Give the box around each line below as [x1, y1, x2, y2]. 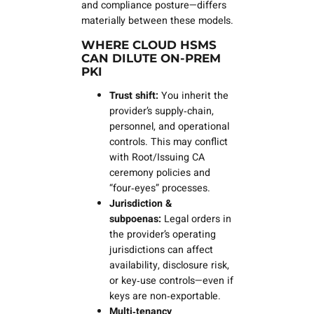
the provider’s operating [109, 227, 216, 243]
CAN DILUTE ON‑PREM [81, 50, 221, 65]
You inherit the [158, 88, 228, 104]
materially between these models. [81, 13, 233, 28]
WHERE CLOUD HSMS [81, 37, 217, 52]
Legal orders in [161, 212, 231, 227]
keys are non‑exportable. [109, 289, 221, 304]
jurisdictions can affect [109, 243, 213, 258]
